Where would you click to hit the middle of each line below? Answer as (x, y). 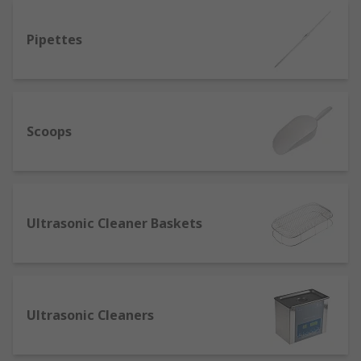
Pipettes (54, 39)
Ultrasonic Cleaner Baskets (114, 223)
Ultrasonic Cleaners (90, 315)
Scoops (49, 131)
